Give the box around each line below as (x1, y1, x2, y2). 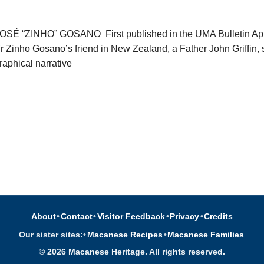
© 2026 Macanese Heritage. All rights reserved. (39, 247, 225, 257)
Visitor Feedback (97, 212, 165, 222)
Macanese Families (167, 229, 245, 239)
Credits (204, 212, 233, 222)
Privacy (170, 212, 200, 222)
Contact (60, 212, 93, 222)
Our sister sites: (19, 229, 84, 239)
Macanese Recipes (87, 229, 163, 239)
